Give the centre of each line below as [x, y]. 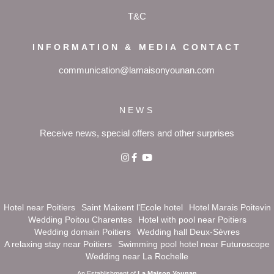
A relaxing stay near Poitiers [58, 245]
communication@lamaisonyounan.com [137, 70]
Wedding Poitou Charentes [80, 220]
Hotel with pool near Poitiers [192, 220]
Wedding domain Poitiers [83, 232]
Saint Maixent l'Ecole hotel [132, 208]
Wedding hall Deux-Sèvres [188, 232]
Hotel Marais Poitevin [230, 208]
